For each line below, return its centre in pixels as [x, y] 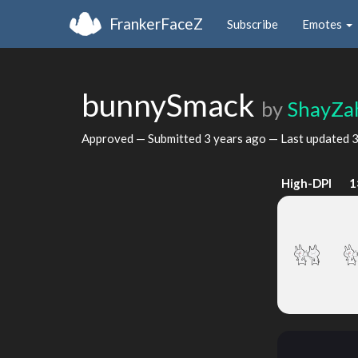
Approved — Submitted [143, 138]
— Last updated [309, 138]
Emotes [323, 24]
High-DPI [307, 183]
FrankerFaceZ [156, 23]
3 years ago [235, 138]
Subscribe [253, 24]
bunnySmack [171, 105]
